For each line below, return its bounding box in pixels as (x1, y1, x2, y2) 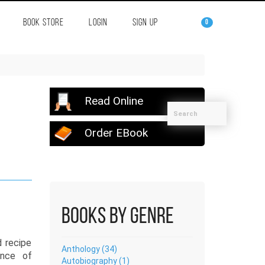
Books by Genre (61, 205, 174, 229)
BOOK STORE (22, 18, 64, 28)
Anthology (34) (61, 244, 117, 254)
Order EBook (81, 125, 148, 140)
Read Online (81, 93, 143, 108)
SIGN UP (132, 18, 158, 28)
